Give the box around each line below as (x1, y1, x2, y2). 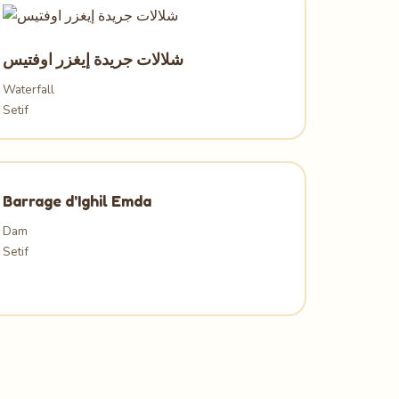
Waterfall (3, 81, 55, 98)
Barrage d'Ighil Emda (3, 191, 152, 210)
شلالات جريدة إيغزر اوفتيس (3, 50, 184, 69)
